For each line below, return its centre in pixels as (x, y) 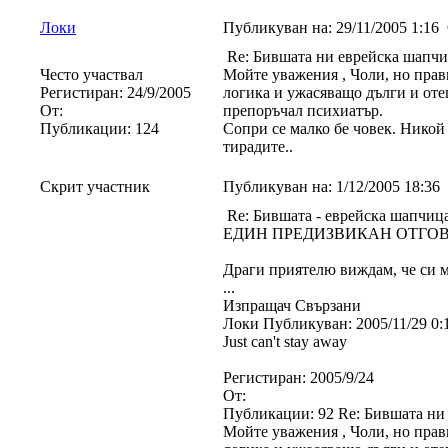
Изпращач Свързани (292, 305)
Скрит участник (95, 186)
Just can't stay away (285, 341)
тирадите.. (258, 146)
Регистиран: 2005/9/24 (298, 377)
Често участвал (91, 74)
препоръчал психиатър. (303, 110)
